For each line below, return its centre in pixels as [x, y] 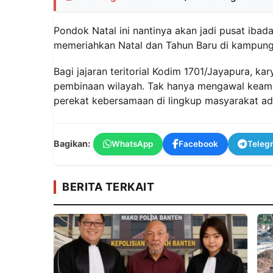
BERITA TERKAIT [108, 186]
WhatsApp [132, 144]
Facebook [198, 144]
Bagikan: [72, 144]
